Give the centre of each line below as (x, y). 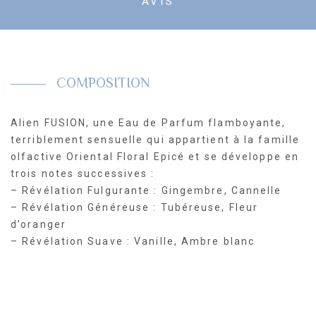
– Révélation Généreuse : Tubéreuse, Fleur (135, 207)
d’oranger (38, 224)
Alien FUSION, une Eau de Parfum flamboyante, (148, 122)
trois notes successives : (83, 173)
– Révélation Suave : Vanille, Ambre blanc (133, 241)
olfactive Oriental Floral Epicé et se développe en (155, 156)
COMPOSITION (102, 84)
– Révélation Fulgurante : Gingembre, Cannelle (146, 190)
